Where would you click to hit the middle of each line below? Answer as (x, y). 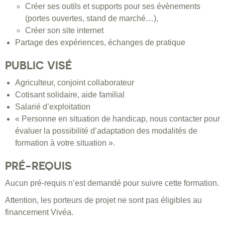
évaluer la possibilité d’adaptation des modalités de (106, 131)
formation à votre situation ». (65, 143)
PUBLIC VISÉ (38, 66)
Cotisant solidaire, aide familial (70, 95)
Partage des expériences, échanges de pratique (100, 43)
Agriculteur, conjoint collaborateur (75, 83)
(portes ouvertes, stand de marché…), (92, 19)
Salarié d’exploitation (53, 107)
